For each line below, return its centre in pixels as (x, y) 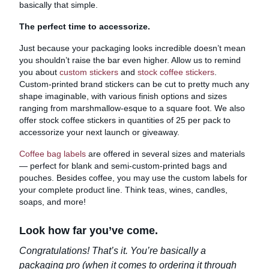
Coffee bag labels (53, 153)
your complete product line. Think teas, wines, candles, (123, 189)
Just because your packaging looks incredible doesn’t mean (132, 48)
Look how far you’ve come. (89, 230)
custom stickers (89, 72)
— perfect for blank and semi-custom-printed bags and (123, 165)
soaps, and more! (53, 201)
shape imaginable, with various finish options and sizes (123, 96)
